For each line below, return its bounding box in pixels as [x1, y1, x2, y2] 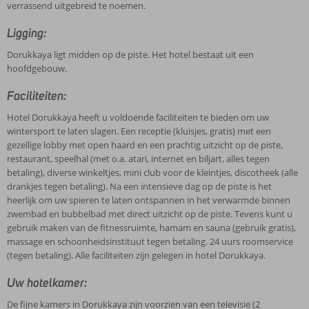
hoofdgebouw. [7, 62, 67, 74]
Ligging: [7, 26, 47, 41]
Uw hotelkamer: [7, 275, 88, 290]
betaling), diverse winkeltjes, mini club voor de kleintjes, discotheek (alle [7, 166, 298, 179]
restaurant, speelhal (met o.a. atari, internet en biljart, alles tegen [7, 152, 270, 165]
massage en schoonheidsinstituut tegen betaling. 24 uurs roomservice [7, 235, 293, 248]
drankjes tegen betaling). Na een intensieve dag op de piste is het [7, 180, 272, 192]
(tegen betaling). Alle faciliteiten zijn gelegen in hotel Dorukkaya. [7, 249, 266, 261]
